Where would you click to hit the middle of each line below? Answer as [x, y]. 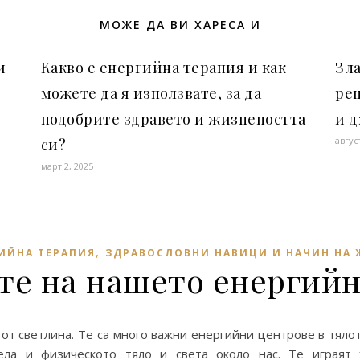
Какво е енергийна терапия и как [164, 67]
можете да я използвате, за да [151, 93]
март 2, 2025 [67, 166]
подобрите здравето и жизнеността [173, 119]
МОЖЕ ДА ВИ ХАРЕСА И [180, 25]
